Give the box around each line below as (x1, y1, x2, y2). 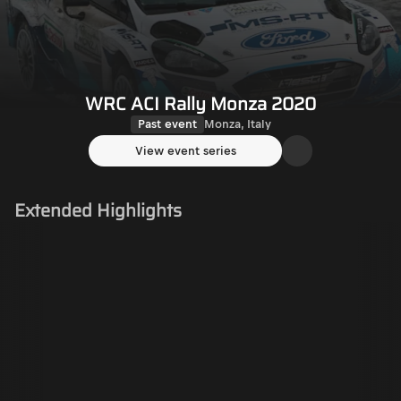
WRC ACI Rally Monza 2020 (85, 90, 316, 119)
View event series (134, 144, 236, 158)
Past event (137, 117, 197, 132)
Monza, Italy (203, 117, 271, 132)
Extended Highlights (14, 196, 182, 225)
